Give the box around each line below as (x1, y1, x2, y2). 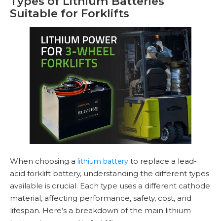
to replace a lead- (128, 156, 197, 166)
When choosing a (10, 156, 77, 166)
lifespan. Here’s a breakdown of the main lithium (10, 205, 191, 215)
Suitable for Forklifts (10, 6, 129, 20)
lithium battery (77, 156, 128, 166)
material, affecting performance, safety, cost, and (10, 193, 191, 203)
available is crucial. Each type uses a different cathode (10, 181, 210, 190)
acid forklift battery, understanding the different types (10, 168, 209, 178)
